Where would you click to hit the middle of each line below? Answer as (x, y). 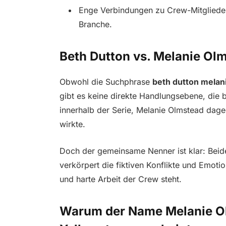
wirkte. (72, 124)
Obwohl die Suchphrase (106, 82)
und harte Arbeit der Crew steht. (120, 179)
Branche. (95, 24)
